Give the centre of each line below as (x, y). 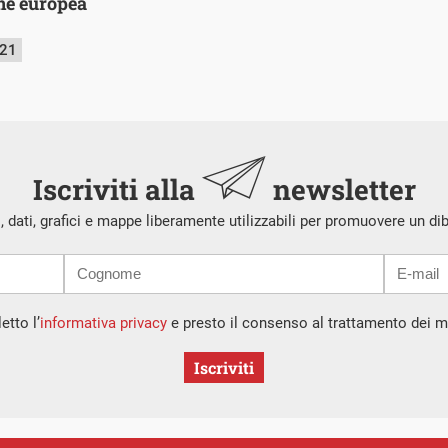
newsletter (340, 190)
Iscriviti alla (117, 190)
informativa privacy (103, 323)
